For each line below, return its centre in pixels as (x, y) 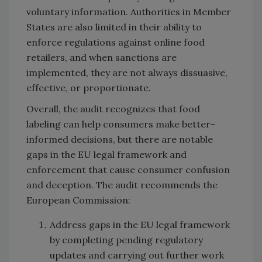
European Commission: (78, 200)
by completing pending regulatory (126, 239)
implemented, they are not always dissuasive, (127, 72)
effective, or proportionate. (89, 87)
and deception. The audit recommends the (122, 185)
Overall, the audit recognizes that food (113, 108)
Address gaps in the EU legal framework (140, 224)
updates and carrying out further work (137, 255)
